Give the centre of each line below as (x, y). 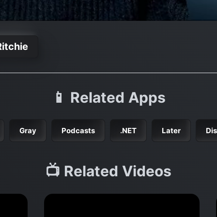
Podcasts (78, 130)
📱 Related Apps (108, 97)
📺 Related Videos (108, 171)
